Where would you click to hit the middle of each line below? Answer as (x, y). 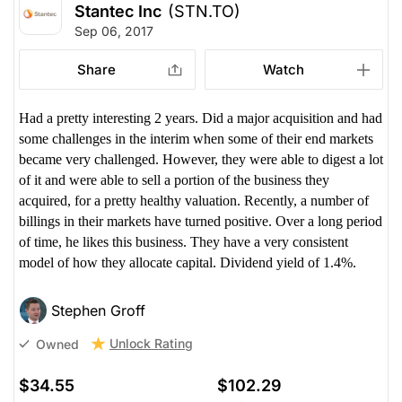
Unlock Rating (151, 344)
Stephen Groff (98, 311)
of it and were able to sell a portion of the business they (174, 180)
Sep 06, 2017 (114, 31)
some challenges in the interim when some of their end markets (196, 139)
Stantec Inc (118, 12)
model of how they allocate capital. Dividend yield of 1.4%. (188, 263)
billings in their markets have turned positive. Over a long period (201, 222)
